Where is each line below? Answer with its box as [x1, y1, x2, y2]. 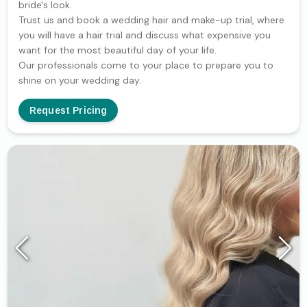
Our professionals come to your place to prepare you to [19, 59, 273, 72]
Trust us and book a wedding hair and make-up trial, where [19, 14, 284, 27]
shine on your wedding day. [19, 74, 141, 87]
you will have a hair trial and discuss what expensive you [19, 29, 271, 42]
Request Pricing [29, 105, 108, 116]
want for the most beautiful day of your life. [19, 44, 217, 57]
